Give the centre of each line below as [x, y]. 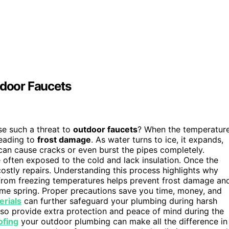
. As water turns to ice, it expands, [157, 140]
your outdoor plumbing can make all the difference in [123, 222]
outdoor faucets [105, 130]
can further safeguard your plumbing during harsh [119, 201]
